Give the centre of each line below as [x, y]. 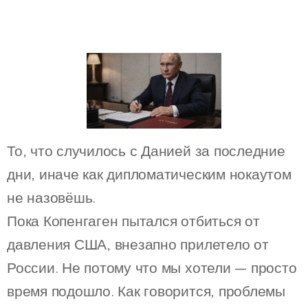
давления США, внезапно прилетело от [138, 244]
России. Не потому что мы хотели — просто [152, 268]
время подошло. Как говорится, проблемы [146, 291]
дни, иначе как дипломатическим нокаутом [149, 174]
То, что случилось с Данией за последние [146, 151]
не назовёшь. [52, 198]
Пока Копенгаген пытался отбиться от [133, 221]
